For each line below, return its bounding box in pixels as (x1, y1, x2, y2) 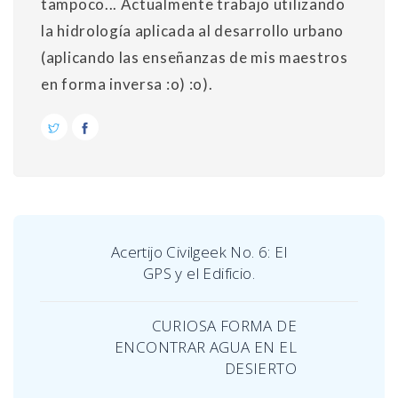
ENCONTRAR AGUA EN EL (115, 337, 297, 358)
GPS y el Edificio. (142, 263, 256, 284)
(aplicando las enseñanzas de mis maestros (41, 48, 348, 68)
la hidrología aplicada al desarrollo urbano (41, 21, 345, 41)
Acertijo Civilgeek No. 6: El (110, 242, 288, 263)
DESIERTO (224, 358, 297, 379)
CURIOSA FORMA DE (151, 315, 297, 337)
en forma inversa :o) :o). (41, 75, 213, 94)
